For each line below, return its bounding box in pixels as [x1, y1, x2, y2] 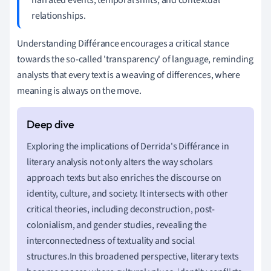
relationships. [31, 8, 86, 22]
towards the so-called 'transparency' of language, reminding [17, 52, 254, 66]
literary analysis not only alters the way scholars [27, 155, 213, 169]
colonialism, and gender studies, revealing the [27, 218, 207, 232]
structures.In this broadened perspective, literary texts [27, 249, 239, 263]
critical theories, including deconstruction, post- [27, 202, 215, 216]
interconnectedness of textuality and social [27, 233, 195, 247]
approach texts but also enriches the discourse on [27, 171, 222, 184]
